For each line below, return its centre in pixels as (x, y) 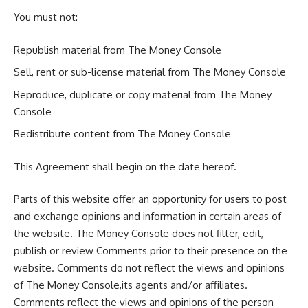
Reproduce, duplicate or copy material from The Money (143, 94)
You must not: (46, 17)
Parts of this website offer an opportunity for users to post (150, 199)
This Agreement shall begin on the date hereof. (125, 166)
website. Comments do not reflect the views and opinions (149, 268)
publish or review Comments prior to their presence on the (151, 251)
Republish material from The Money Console (118, 49)
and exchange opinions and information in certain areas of (147, 216)
